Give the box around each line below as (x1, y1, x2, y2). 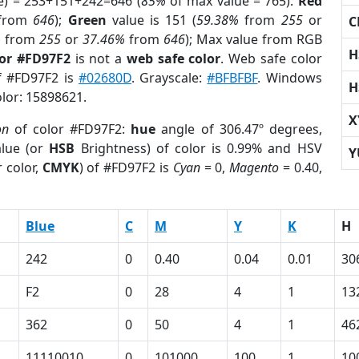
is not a (70, 50, 127, 67)
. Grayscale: (131, 69, 208, 87)
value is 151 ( (106, 11, 197, 29)
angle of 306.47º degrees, (155, 120, 322, 138)
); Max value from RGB (184, 30, 322, 48)
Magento (229, 159, 280, 176)
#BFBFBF (207, 69, 258, 87)
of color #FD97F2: (9, 120, 131, 138)
